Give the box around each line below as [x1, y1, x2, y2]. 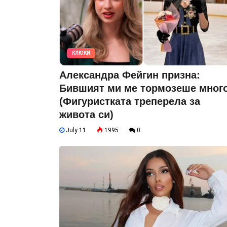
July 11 [64, 126, 86, 134]
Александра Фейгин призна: [59, 69, 200, 81]
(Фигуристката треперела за [59, 95, 200, 107]
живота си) [59, 108, 113, 120]
